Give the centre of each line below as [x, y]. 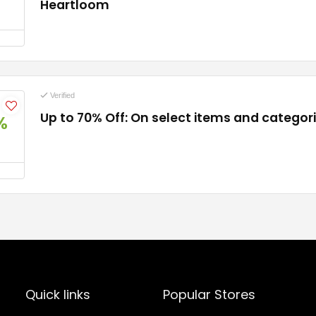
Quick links [58, 294]
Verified [61, 95]
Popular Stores [209, 294]
